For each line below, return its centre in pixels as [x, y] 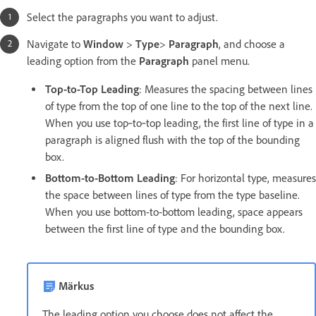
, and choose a [252, 44]
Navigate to [55, 44]
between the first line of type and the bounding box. [165, 229]
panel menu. [221, 61]
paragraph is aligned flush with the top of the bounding [172, 140]
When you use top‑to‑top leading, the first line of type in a [180, 123]
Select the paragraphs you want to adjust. [122, 17]
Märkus [76, 286]
